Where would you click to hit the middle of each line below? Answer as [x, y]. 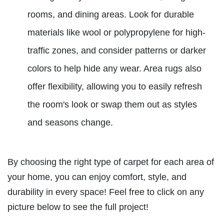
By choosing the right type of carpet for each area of [111, 162]
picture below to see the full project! [78, 207]
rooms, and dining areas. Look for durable [111, 15]
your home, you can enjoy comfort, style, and [97, 177]
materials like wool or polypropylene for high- [116, 33]
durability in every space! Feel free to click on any [106, 192]
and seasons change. [70, 123]
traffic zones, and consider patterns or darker [117, 51]
